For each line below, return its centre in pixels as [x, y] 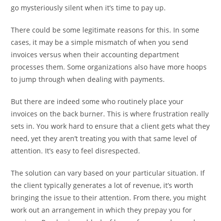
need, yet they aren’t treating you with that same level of [104, 139]
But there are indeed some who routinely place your [97, 102]
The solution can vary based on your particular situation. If [108, 173]
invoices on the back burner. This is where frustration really [110, 114]
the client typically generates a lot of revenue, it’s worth [102, 185]
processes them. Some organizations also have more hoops [109, 67]
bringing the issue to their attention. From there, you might [109, 198]
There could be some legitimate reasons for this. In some [105, 30]
